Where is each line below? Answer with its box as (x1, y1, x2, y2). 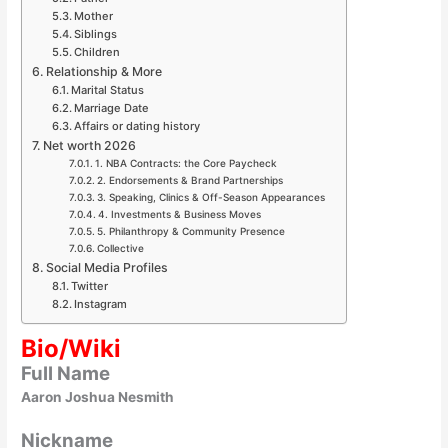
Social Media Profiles (45, 260, 168, 275)
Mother (73, 9, 113, 23)
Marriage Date (73, 101, 149, 115)
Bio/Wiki (21, 333, 122, 363)
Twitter (70, 279, 108, 293)
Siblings (73, 27, 117, 41)
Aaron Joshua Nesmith (21, 388, 175, 405)
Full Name (21, 361, 111, 385)
